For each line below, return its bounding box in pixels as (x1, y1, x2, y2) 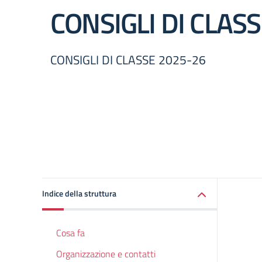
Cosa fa (56, 226, 85, 240)
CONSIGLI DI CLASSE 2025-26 (50, 50, 206, 69)
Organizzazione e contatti (56, 247, 156, 261)
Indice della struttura (42, 187, 116, 199)
